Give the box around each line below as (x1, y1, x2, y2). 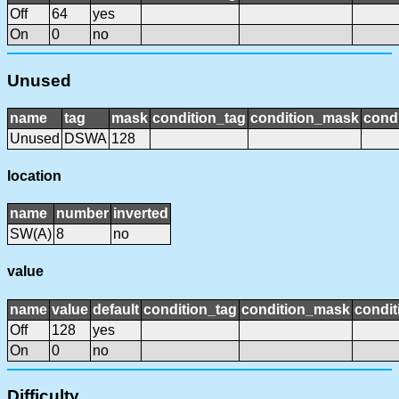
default (93, 301, 139, 317)
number (56, 206, 109, 222)
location (7, 167, 61, 183)
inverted (113, 206, 168, 222)
